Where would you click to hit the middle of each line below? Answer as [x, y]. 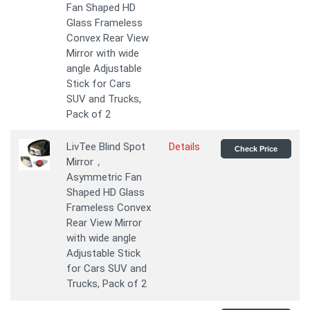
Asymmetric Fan [104, 177]
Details [184, 147]
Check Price [256, 149]
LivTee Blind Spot [106, 147]
